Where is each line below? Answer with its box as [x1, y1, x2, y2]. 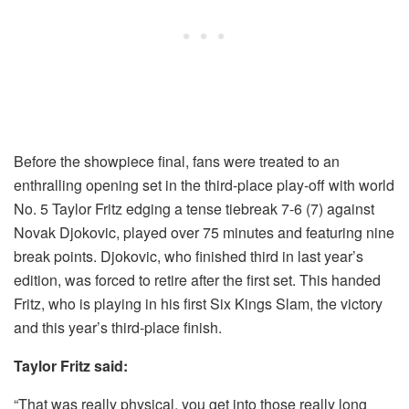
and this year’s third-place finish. [14, 316, 222, 338]
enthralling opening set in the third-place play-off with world [14, 173, 394, 195]
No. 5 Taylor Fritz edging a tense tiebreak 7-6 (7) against [14, 197, 374, 219]
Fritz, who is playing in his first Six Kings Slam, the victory [14, 292, 383, 314]
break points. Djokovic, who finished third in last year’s [14, 245, 363, 267]
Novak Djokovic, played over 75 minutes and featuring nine [14, 221, 394, 243]
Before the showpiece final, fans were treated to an [14, 150, 340, 172]
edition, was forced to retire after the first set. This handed [14, 268, 381, 290]
